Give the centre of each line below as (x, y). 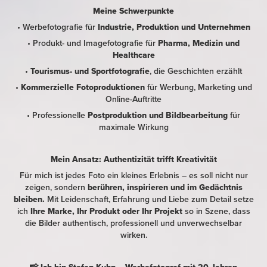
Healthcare (133, 55)
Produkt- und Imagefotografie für (95, 43)
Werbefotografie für (60, 27)
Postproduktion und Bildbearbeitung (158, 115)
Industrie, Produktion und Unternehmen (174, 27)
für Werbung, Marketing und (198, 87)
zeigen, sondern (56, 187)
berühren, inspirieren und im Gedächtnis (165, 187)
